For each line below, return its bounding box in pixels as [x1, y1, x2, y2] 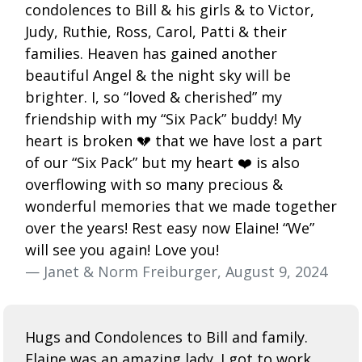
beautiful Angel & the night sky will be [25, 65, 291, 85]
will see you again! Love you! [25, 239, 219, 259]
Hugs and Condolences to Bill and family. [25, 326, 308, 347]
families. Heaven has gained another [25, 43, 277, 63]
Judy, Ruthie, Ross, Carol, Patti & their [25, 21, 287, 41]
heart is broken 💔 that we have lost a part [25, 130, 322, 150]
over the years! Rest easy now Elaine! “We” [25, 217, 314, 238]
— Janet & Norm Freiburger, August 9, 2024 [25, 261, 327, 281]
